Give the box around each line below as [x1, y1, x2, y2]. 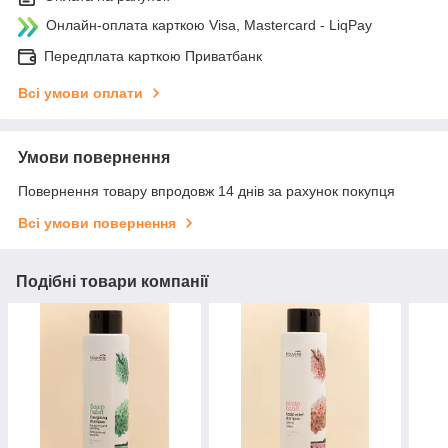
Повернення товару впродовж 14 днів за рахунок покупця [18, 182, 395, 199]
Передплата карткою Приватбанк [44, 47, 262, 64]
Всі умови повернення [18, 214, 176, 231]
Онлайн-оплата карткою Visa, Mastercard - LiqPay [46, 16, 372, 33]
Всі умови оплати [18, 84, 143, 101]
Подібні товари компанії [16, 272, 209, 290]
